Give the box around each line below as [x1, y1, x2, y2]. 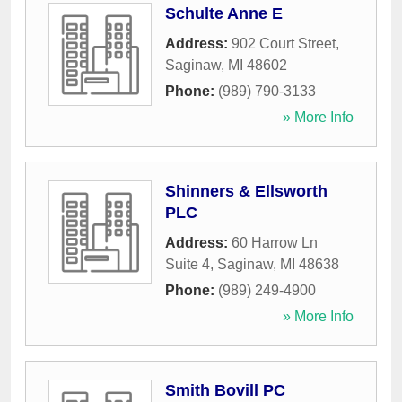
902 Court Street [232, 36, 336, 52]
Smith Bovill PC [165, 381, 285, 400]
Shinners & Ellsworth [165, 182, 328, 201]
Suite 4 [165, 257, 210, 273]
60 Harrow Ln [232, 235, 318, 251]
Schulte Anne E [165, 4, 283, 23]
